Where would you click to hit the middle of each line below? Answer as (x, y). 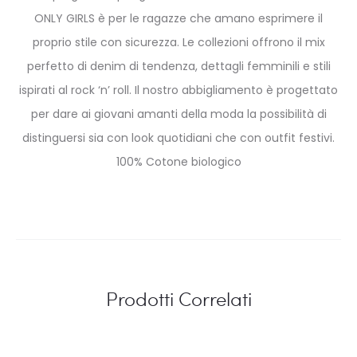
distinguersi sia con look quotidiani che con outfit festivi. (178, 137)
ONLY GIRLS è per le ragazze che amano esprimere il (178, 18)
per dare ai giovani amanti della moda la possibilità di (178, 114)
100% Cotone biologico (178, 161)
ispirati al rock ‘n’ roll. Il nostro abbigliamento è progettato (178, 90)
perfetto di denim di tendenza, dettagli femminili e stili (178, 66)
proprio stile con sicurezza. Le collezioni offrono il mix (178, 42)
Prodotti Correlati (178, 298)
